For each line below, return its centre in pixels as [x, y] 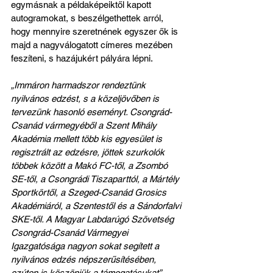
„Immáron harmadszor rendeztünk [80, 85]
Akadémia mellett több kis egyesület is [88, 138]
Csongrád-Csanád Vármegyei [71, 232]
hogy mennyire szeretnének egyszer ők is [96, 31]
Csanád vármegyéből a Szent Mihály [85, 125]
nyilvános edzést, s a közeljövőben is [86, 98]
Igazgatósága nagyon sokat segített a [86, 246]
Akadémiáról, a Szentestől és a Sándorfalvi [97, 205]
